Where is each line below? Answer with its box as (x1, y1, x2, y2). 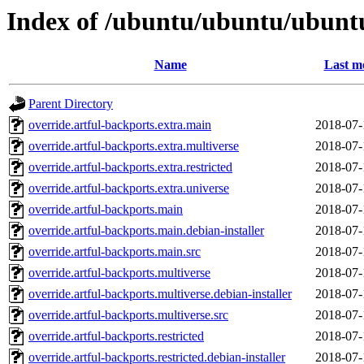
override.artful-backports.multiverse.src (28, 308, 228, 323)
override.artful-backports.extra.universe (28, 181, 229, 196)
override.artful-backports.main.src (28, 245, 201, 259)
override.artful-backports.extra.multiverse (28, 139, 239, 154)
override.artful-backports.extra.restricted (28, 160, 232, 175)
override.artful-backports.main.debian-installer (28, 223, 264, 238)
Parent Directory (28, 97, 113, 111)
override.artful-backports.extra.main (28, 118, 211, 132)
